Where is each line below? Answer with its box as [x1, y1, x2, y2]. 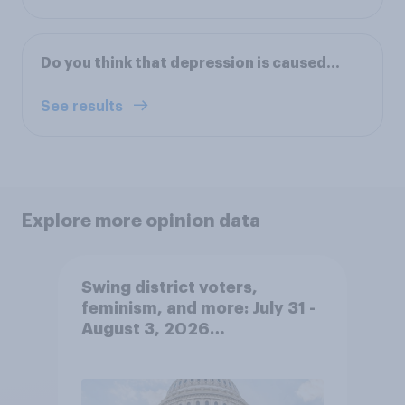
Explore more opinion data [22, 211, 260, 230]
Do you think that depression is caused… [41, 55, 340, 71]
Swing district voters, [80, 279, 258, 297]
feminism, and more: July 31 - [80, 300, 316, 317]
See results [41, 99, 127, 114]
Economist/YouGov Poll [80, 342, 274, 359]
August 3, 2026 [80, 321, 210, 338]
